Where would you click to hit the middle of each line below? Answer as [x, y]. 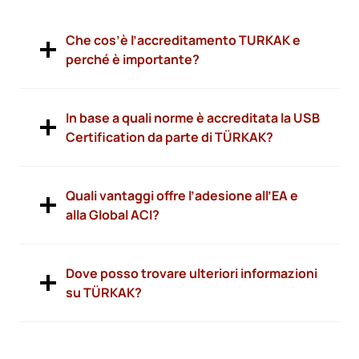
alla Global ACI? [113, 214]
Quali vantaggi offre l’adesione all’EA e [182, 195]
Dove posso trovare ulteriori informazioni [192, 273]
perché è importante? [133, 59]
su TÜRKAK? [104, 292]
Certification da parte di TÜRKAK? [169, 137]
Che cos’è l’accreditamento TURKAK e [183, 40]
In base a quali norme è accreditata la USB [193, 117]
